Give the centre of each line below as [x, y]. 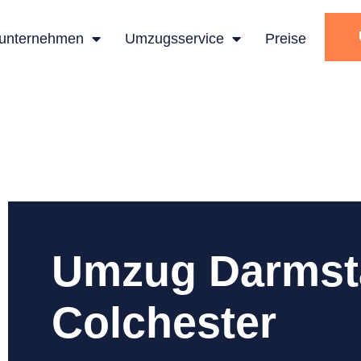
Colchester [164, 322]
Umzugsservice [174, 39]
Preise [285, 39]
